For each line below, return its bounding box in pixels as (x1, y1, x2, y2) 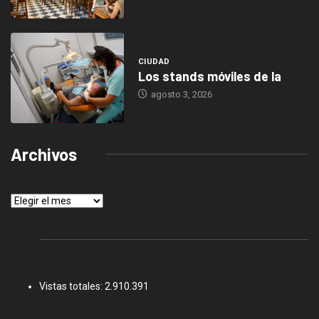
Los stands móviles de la (137, 68, 281, 85)
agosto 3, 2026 (148, 89, 212, 100)
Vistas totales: (39, 280, 105, 292)
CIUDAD (137, 57, 170, 67)
